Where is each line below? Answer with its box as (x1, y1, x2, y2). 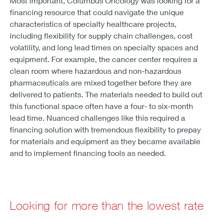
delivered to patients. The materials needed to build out (10, 89, 202, 99)
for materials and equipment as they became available (10, 136, 200, 146)
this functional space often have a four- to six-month (10, 101, 193, 110)
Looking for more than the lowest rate (10, 198, 204, 212)
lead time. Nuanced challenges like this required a (10, 112, 185, 122)
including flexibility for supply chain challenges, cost (10, 30, 193, 40)
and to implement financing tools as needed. (10, 148, 166, 157)
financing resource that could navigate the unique (10, 7, 184, 17)
